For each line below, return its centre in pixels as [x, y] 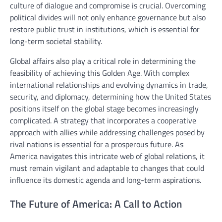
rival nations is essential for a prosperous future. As [97, 144]
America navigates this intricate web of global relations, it [107, 156]
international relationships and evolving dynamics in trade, [109, 85]
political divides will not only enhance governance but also [108, 18]
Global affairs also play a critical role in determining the [103, 61]
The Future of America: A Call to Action [96, 204]
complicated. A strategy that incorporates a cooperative [103, 121]
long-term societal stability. [56, 41]
